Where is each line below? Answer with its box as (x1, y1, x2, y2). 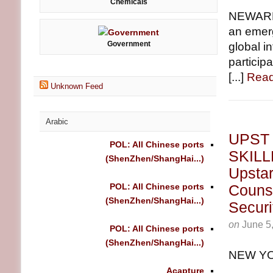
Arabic (46, 117, 68, 126)
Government (107, 40, 151, 48)
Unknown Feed (51, 82, 103, 91)
